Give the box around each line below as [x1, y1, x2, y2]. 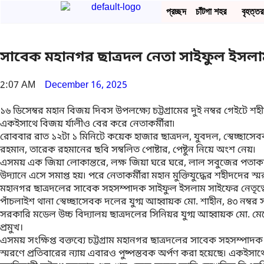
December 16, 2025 [45, 78, 127, 92]
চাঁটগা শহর [196, 6, 226, 16]
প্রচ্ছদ [166, 6, 186, 16]
